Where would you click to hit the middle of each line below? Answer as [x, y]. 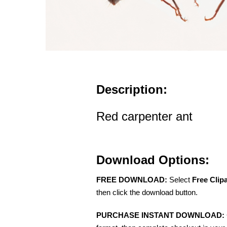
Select [180, 179]
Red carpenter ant [144, 116]
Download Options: [153, 160]
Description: [132, 89]
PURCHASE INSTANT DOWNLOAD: [160, 215]
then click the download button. [147, 192]
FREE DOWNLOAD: [132, 179]
